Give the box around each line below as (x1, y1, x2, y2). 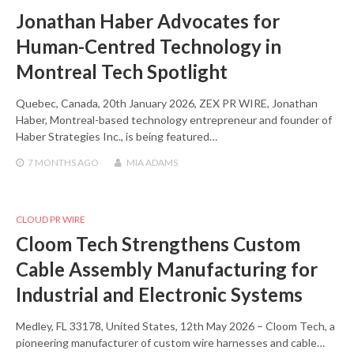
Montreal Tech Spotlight (16, 59, 228, 83)
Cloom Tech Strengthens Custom (16, 232, 300, 255)
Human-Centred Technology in (16, 34, 281, 58)
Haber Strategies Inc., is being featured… (16, 129, 217, 143)
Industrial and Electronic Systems (16, 282, 303, 306)
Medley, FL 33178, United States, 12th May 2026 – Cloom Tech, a (16, 318, 335, 333)
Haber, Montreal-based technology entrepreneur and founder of (16, 112, 332, 126)
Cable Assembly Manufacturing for (16, 257, 318, 281)
